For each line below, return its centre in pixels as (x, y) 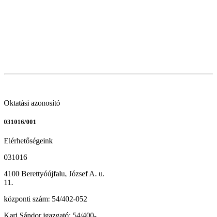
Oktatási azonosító (32, 103)
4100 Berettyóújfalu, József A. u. (54, 174)
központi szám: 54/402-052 (46, 199)
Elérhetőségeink (28, 141)
